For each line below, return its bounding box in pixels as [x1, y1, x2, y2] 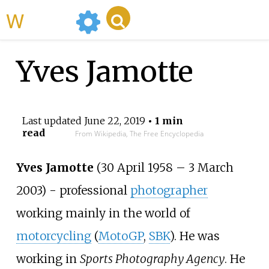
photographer [130, 183, 208, 198]
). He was [169, 229, 220, 244]
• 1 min [145, 115, 183, 127]
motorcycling [16, 229, 91, 244]
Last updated [22, 115, 84, 127]
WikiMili [24, 6, 76, 34]
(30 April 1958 [93, 160, 176, 175]
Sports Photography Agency [79, 252, 225, 267]
